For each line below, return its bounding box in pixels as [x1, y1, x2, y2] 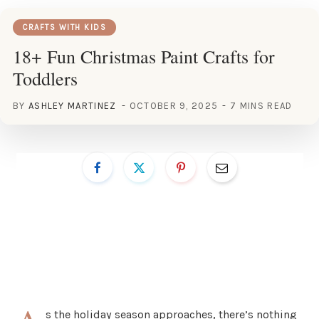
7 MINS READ [230, 100, 293, 111]
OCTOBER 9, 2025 [129, 100, 219, 111]
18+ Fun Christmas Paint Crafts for [13, 43, 275, 68]
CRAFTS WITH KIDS [23, 22, 106, 32]
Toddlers [13, 66, 78, 90]
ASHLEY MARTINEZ [28, 100, 117, 111]
